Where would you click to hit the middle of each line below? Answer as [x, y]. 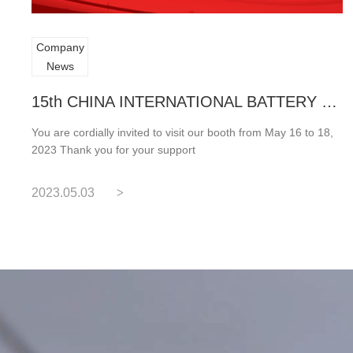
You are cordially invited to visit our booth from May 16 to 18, [183, 132]
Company [60, 47]
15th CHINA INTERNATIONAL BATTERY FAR [330, 101]
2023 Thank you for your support [114, 149]
